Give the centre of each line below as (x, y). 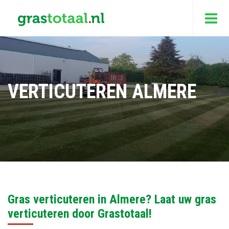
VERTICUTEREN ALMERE (102, 91)
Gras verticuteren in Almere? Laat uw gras (112, 199)
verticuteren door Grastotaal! (80, 214)
